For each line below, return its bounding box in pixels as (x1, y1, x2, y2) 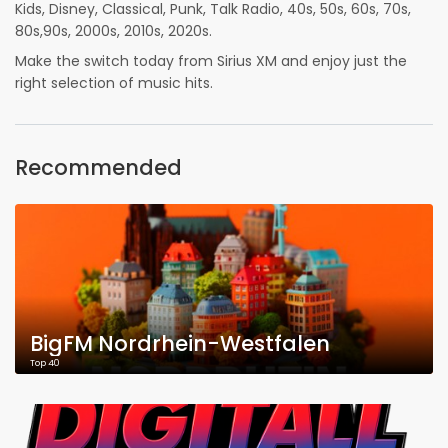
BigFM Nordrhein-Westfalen (30, 329, 330, 358)
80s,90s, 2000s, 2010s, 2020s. (15, 21, 212, 41)
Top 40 (30, 357, 59, 369)
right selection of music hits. (15, 73, 213, 93)
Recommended (15, 153, 182, 182)
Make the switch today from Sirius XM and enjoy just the (15, 51, 407, 71)
